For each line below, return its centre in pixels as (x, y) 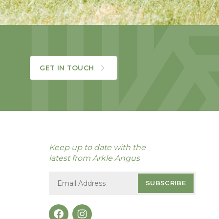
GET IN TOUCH (67, 68)
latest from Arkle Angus (94, 158)
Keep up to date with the (97, 147)
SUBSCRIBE (166, 183)
